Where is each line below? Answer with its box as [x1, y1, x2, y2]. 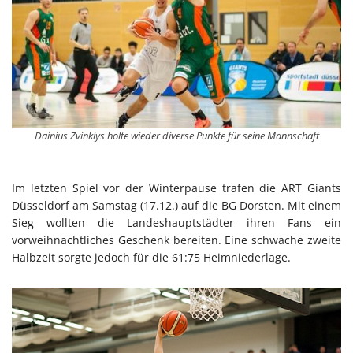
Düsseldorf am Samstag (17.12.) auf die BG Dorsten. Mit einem [12, 198, 341, 214]
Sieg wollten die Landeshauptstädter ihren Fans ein [12, 215, 341, 231]
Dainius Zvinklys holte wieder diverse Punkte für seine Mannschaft [34, 128, 319, 143]
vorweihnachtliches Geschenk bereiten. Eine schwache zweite [12, 232, 341, 248]
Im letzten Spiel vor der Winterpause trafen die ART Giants [12, 180, 341, 196]
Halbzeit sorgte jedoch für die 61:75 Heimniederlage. [12, 250, 291, 266]
